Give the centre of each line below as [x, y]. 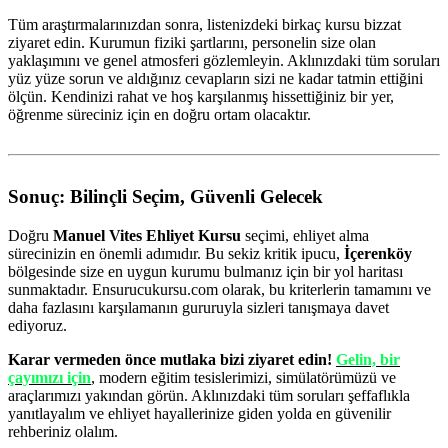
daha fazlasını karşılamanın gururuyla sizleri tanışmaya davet [198, 307]
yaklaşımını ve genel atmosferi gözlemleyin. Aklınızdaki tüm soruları [224, 60]
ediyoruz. [37, 325]
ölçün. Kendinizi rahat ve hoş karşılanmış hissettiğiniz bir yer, [201, 96]
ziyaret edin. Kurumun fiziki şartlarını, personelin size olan [192, 42]
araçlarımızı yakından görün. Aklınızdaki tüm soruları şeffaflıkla [209, 395]
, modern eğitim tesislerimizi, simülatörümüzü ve [243, 377]
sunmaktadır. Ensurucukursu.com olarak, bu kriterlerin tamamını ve [219, 289]
